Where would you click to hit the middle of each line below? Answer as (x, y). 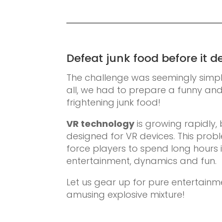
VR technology (101, 123)
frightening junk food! (114, 102)
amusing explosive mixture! (126, 194)
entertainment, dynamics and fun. (142, 161)
